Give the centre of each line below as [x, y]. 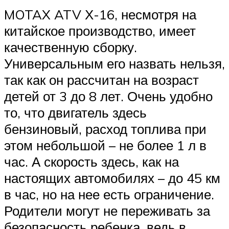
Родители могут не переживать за [107, 211]
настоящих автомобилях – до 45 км [112, 178]
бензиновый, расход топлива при [105, 129]
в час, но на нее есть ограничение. [109, 194]
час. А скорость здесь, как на [91, 162]
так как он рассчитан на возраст [101, 80]
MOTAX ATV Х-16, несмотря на [100, 15]
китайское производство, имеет [100, 31]
